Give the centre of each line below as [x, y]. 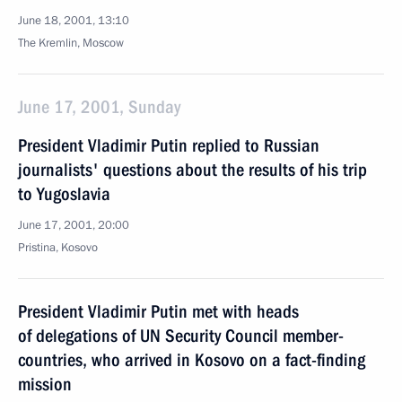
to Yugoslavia [64, 194]
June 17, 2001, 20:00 [74, 225]
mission [45, 384]
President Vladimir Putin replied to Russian [169, 145]
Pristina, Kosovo [58, 248]
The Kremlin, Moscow [71, 43]
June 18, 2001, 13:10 [74, 21]
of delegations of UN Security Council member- [181, 336]
